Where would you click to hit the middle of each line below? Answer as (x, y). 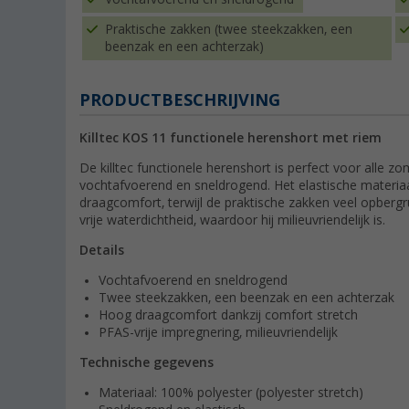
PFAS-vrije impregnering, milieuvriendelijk (218, 333)
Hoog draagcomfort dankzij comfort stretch (228, 315)
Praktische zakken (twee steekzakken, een (229, 30)
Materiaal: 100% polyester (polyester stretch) (231, 393)
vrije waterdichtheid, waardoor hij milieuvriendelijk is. (232, 220)
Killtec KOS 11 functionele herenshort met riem (231, 138)
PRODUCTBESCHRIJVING (180, 100)
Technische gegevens (147, 363)
